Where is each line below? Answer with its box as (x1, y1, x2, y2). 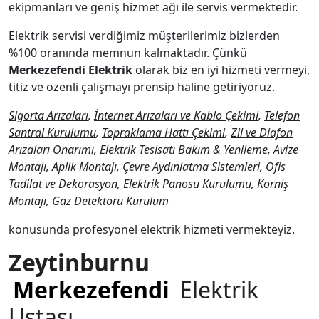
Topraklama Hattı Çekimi (102, 125, 225, 140)
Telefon (264, 108, 300, 123)
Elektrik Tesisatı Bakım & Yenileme (100, 142, 268, 157)
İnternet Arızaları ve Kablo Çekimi (94, 108, 258, 123)
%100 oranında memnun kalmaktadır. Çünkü (9, 45, 247, 61)
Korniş (254, 176, 288, 192)
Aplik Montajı (49, 159, 117, 174)
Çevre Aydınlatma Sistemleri (122, 159, 260, 174)
